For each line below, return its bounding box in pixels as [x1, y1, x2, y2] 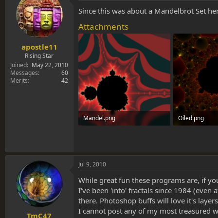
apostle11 [21, 41, 57, 52]
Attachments [78, 21, 128, 33]
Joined [10, 60, 27, 69]
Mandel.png [83, 114, 115, 123]
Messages [10, 68, 38, 77]
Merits [10, 76, 28, 85]
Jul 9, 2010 [78, 160, 106, 168]
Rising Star [25, 51, 54, 60]
